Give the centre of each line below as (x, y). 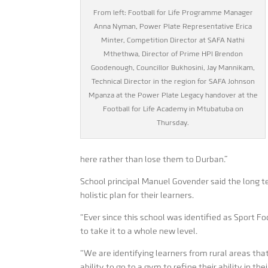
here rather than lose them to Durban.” (154, 160)
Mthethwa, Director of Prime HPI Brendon (173, 55)
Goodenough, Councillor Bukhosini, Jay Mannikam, (173, 68)
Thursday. (173, 124)
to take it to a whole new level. (139, 232)
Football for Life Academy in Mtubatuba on (173, 110)
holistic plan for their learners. (137, 196)
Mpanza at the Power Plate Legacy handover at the (173, 96)
